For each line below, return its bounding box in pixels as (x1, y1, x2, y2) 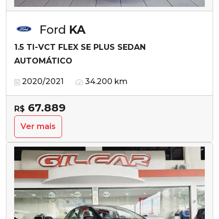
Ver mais (21, 122, 56, 131)
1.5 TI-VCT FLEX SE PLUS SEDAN (14, 43, 146, 52)
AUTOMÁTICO (14, 56, 72, 66)
